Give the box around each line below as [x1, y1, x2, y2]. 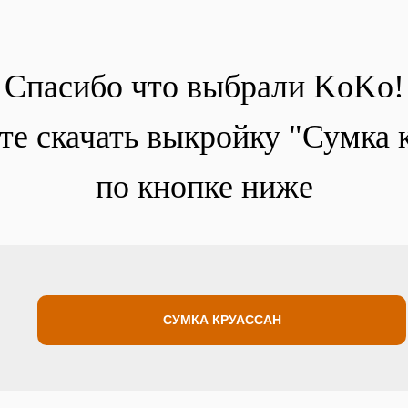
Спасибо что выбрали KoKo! [4, 68, 404, 105]
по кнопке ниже [95, 168, 313, 205]
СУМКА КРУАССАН [162, 312, 281, 327]
